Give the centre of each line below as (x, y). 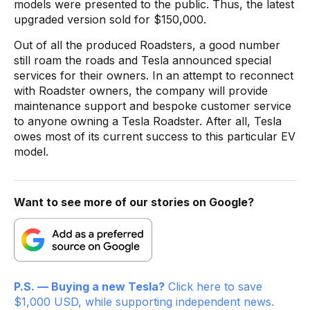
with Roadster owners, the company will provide (141, 91)
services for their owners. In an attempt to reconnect (154, 75)
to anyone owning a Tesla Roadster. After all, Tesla (148, 121)
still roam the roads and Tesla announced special (143, 60)
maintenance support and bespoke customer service (153, 106)
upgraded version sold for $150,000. (110, 19)
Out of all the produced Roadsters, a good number (147, 45)
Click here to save (213, 287)
